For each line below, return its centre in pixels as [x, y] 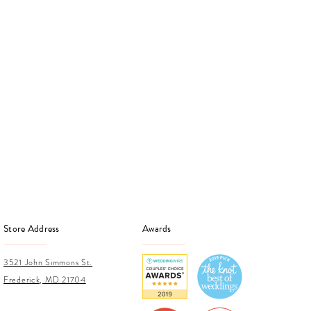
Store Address [32, 228]
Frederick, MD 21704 [45, 279]
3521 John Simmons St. [48, 262]
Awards [157, 228]
